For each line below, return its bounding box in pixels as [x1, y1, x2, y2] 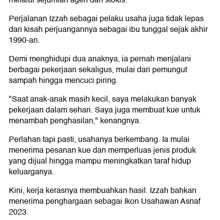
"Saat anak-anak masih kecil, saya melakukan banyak [9, 93, 196, 106]
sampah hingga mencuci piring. [9, 74, 118, 87]
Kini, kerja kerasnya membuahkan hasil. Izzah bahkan [9, 184, 196, 197]
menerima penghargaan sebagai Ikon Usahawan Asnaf [9, 195, 200, 208]
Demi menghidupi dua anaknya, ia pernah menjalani [9, 53, 191, 66]
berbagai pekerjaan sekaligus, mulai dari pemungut [9, 63, 187, 77]
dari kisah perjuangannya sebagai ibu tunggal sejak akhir [9, 23, 208, 36]
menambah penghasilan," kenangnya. [9, 114, 141, 128]
